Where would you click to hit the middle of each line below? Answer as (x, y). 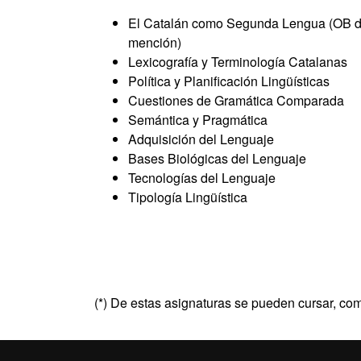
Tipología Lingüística (188, 197)
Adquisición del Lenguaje (201, 139)
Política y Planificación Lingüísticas (229, 81)
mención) (155, 42)
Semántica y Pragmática (198, 120)
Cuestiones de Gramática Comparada (236, 100)
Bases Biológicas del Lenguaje (217, 158)
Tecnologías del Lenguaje (202, 178)
